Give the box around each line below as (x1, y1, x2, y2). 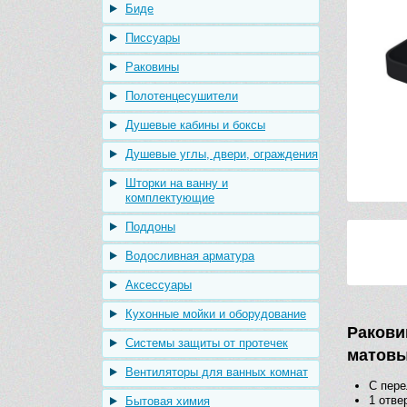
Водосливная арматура (125, 249, 254, 263)
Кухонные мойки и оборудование (125, 307, 306, 321)
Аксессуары (125, 278, 192, 292)
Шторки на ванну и (125, 176, 228, 190)
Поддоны (125, 220, 175, 233)
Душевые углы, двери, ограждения (125, 147, 318, 161)
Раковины (125, 60, 179, 74)
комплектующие (125, 191, 214, 204)
